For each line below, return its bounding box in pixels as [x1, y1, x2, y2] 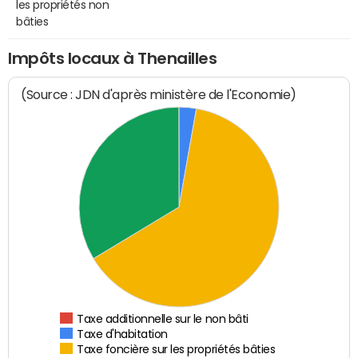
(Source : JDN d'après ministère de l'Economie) [21, 87, 297, 103]
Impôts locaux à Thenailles [8, 50, 217, 66]
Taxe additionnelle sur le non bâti [77, 313, 249, 325]
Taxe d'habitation [77, 328, 169, 340]
